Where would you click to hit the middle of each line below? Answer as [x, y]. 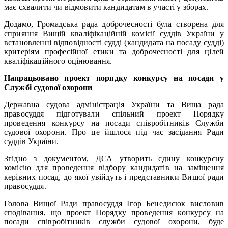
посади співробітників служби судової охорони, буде [114, 221]
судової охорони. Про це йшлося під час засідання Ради [114, 132]
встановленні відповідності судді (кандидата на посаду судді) [114, 42]
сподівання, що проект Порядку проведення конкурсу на [114, 212]
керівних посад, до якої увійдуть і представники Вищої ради [114, 177]
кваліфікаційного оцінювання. [58, 61]
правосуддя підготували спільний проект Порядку [114, 113]
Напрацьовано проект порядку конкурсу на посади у [114, 78]
